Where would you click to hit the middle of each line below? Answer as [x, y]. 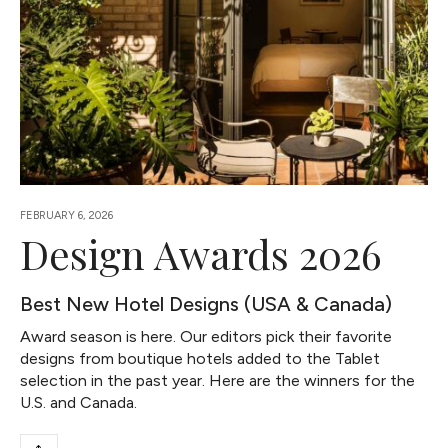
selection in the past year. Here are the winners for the [218, 381]
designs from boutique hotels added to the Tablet [200, 359]
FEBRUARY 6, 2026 [67, 216]
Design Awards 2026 [201, 254]
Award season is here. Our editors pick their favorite [206, 337]
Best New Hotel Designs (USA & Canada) [206, 304]
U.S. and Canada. [79, 403]
